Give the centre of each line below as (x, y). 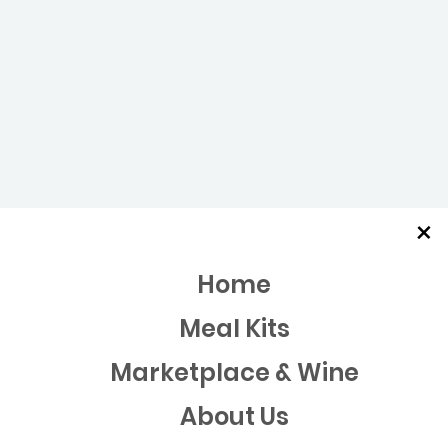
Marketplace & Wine (234, 372)
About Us (234, 416)
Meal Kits (234, 328)
